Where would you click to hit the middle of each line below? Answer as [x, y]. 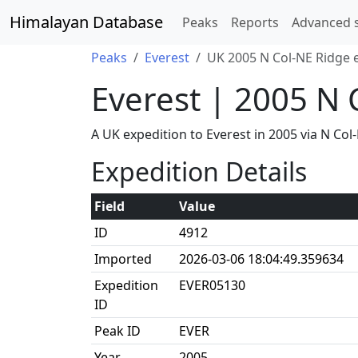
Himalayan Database [86, 22]
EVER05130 [212, 285]
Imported [123, 259]
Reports [255, 22]
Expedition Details [199, 171]
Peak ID [117, 331]
